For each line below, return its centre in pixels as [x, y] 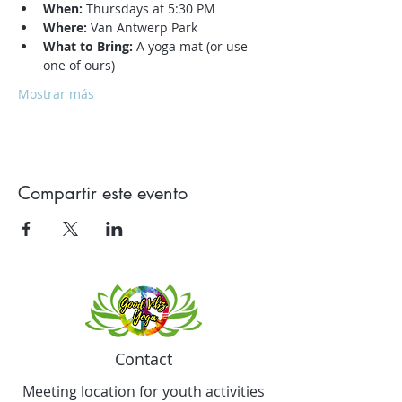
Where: [65, 28]
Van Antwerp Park [142, 28]
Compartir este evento [103, 193]
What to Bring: [88, 47]
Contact [144, 359]
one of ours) [79, 66]
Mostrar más [56, 94]
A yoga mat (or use [192, 47]
